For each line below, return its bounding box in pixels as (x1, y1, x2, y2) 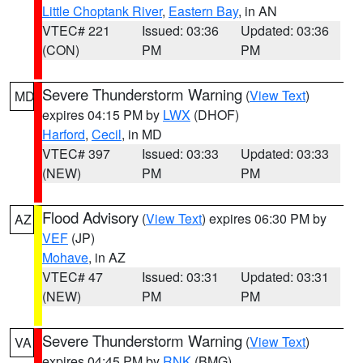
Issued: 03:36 (141, 21, 219, 40)
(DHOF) (190, 105, 239, 124)
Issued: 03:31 (141, 267, 219, 286)
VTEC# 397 (42, 144, 110, 163)
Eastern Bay (169, 2, 238, 20)
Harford (42, 125, 85, 143)
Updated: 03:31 (241, 267, 330, 286)
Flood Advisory (42, 207, 139, 228)
